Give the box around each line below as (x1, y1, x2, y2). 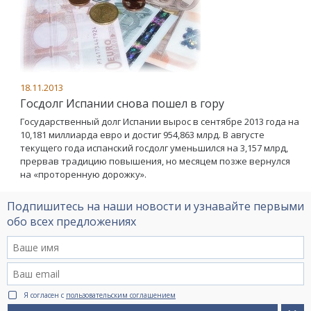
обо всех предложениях (7, 213, 136, 229)
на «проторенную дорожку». (20, 167, 146, 180)
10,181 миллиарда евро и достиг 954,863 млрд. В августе (20, 128, 264, 141)
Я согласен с (24, 289, 66, 300)
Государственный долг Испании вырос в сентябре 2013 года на (20, 115, 299, 128)
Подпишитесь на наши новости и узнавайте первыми (7, 198, 304, 214)
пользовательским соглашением (66, 289, 176, 300)
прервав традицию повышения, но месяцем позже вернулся (20, 154, 290, 167)
